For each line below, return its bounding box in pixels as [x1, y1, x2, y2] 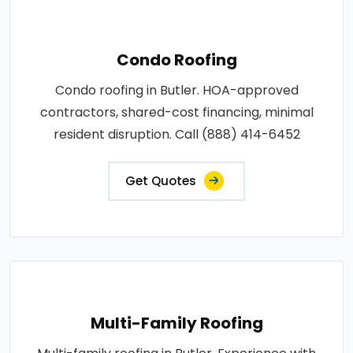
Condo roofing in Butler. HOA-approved [54, 80, 299, 99]
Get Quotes [125, 172, 196, 189]
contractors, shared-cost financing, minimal [39, 102, 314, 121]
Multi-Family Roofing [90, 311, 263, 334]
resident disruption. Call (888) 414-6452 [53, 124, 300, 143]
